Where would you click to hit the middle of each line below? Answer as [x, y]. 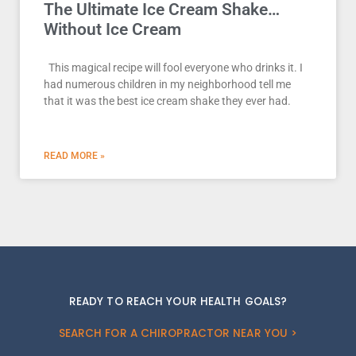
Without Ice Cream [112, 30]
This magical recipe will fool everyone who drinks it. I [173, 68]
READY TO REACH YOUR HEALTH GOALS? [178, 302]
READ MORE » [74, 156]
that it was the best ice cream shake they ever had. [167, 101]
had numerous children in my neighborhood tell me [167, 85]
